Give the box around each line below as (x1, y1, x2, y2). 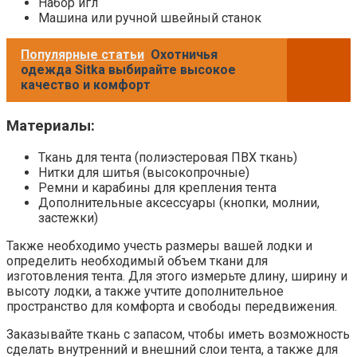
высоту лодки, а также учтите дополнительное (6, 283, 284, 299)
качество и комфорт (21, 77, 151, 93)
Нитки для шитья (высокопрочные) (38, 164, 249, 180)
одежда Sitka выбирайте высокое (21, 62, 236, 78)
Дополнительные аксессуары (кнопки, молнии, (38, 194, 320, 210)
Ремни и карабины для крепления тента (38, 179, 277, 195)
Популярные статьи (21, 47, 144, 63)
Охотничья (151, 47, 218, 63)
